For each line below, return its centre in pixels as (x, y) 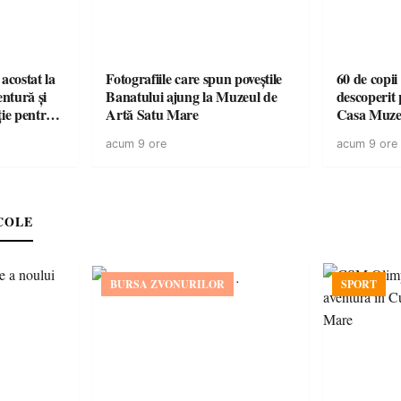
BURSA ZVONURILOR (168, 284)
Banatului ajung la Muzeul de (192, 96)
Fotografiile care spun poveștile (194, 78)
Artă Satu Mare (152, 114)
